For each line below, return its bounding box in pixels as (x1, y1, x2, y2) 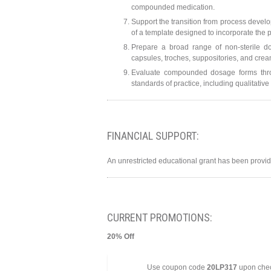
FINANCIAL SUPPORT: (107, 129, 201, 143)
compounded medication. (131, 3, 215, 12)
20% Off (107, 232, 134, 241)
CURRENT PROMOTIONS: (107, 211, 212, 224)
